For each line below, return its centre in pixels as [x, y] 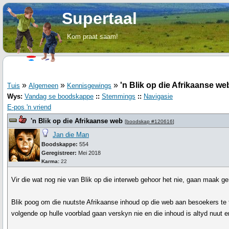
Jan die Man [71, 135]
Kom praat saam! [93, 37]
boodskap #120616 [150, 121]
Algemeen [43, 86]
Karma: [50, 161]
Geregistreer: [59, 153]
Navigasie [158, 96]
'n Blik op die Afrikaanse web [77, 121]
